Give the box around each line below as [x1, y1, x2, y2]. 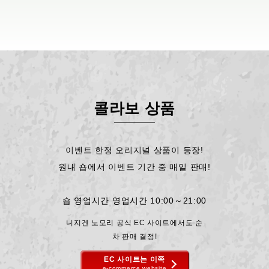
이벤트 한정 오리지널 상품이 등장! [65, 145, 204, 156]
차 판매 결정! [112, 232, 157, 241]
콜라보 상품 [93, 100, 176, 117]
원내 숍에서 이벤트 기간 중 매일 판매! [58, 162, 211, 172]
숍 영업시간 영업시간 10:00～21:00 [62, 196, 207, 206]
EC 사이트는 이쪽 [104, 255, 165, 264]
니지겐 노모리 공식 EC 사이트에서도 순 [66, 218, 203, 227]
